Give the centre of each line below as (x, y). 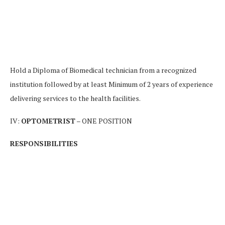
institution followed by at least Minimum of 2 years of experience (111, 84)
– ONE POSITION (104, 121)
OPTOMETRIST (48, 121)
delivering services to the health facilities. (75, 98)
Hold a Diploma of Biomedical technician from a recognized (103, 70)
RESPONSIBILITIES (44, 143)
